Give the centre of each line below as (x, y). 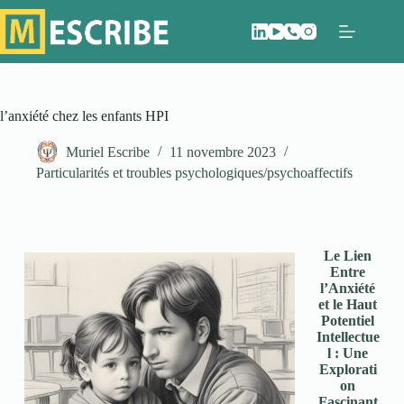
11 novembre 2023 (223, 152)
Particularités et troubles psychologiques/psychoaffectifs (194, 173)
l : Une (348, 353)
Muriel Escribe (108, 152)
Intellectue (348, 337)
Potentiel (348, 321)
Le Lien (348, 256)
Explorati (348, 369)
